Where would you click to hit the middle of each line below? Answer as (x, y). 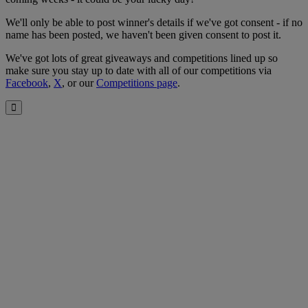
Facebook (27, 82)
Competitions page (137, 82)
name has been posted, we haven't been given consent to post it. (143, 34)
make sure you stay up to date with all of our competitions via (139, 70)
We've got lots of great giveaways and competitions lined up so (142, 58)
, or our (79, 82)
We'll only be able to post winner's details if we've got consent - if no (154, 22)
